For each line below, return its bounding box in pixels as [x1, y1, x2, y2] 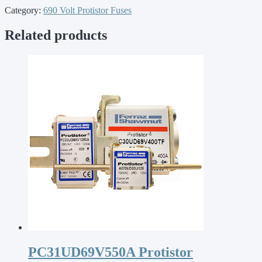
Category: [5, 5, 43, 15]
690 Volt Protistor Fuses [43, 5, 132, 15]
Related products [5, 27, 107, 43]
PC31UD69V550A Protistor [28, 244, 193, 260]
